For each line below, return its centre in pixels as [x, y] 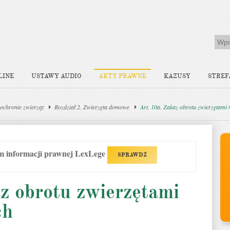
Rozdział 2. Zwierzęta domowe [92, 107]
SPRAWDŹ [132, 155]
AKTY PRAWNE [122, 76]
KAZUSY [177, 76]
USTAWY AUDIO [56, 76]
